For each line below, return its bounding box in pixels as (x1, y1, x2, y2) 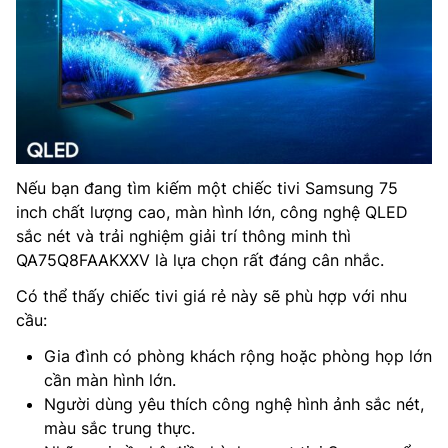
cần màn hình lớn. (44, 370, 176, 391)
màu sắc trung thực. (44, 418, 195, 439)
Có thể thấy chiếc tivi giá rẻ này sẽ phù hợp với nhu (16, 286, 407, 307)
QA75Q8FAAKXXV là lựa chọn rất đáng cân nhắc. (16, 250, 384, 271)
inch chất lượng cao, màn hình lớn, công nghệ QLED (16, 202, 408, 223)
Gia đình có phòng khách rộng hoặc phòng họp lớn (44, 346, 432, 367)
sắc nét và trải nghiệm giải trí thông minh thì (16, 226, 351, 247)
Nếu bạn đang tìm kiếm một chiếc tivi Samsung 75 (16, 178, 398, 199)
